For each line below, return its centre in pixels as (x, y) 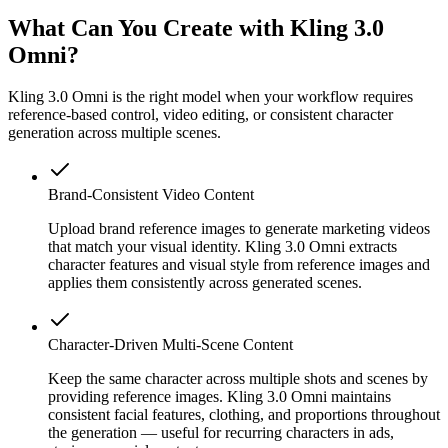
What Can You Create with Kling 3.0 (196, 27)
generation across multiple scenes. (114, 133)
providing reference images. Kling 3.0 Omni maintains (219, 397)
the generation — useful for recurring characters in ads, (221, 433)
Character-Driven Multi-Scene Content (170, 345)
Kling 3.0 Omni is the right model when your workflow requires (210, 97)
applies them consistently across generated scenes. (205, 283)
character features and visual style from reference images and (239, 265)
